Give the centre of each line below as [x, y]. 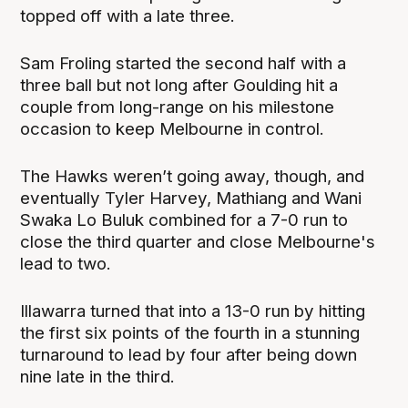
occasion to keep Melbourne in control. [173, 128]
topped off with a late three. [128, 15]
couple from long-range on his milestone [178, 107]
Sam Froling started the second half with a [184, 63]
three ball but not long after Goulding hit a [179, 85]
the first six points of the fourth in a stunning [190, 332]
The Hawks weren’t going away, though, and [193, 176]
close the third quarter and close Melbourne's [198, 241]
